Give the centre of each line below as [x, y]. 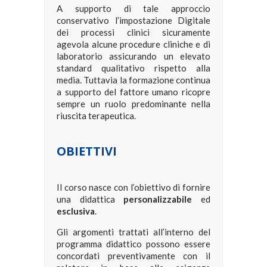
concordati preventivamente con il [133, 256]
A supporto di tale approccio [133, 9]
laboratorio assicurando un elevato [133, 56]
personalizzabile [158, 199]
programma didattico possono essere [133, 244]
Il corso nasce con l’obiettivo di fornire [133, 187]
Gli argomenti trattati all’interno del [133, 232]
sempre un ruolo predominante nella [133, 104]
